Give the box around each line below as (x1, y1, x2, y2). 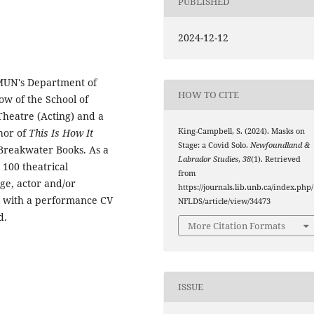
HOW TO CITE (178, 88, 240, 102)
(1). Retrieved (251, 153, 301, 164)
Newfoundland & (250, 139, 310, 150)
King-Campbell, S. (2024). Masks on (178, 125, 306, 136)
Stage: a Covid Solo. (178, 139, 251, 150)
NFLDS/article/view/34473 (178, 196, 271, 206)
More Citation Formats (188, 219, 286, 233)
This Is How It (29, 125, 93, 139)
